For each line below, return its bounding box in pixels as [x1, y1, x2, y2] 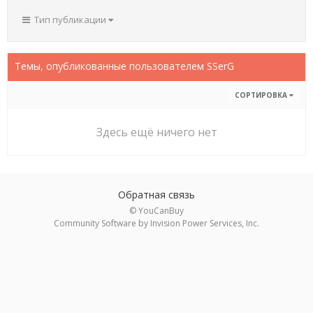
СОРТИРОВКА [235, 90, 289, 100]
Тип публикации [30, 13, 108, 26]
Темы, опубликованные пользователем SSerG [15, 59, 234, 73]
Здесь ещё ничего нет [96, 124, 217, 140]
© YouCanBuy [129, 204, 184, 217]
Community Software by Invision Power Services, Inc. [54, 217, 259, 229]
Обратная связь [118, 187, 195, 201]
